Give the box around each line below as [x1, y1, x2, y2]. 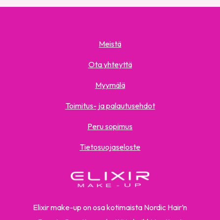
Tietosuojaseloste [80, 142, 140, 152]
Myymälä [95, 80, 125, 90]
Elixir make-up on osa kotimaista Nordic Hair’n [33, 202, 187, 213]
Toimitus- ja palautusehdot [65, 101, 155, 111]
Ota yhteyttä [88, 59, 132, 70]
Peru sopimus [87, 121, 133, 132]
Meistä [99, 39, 121, 49]
